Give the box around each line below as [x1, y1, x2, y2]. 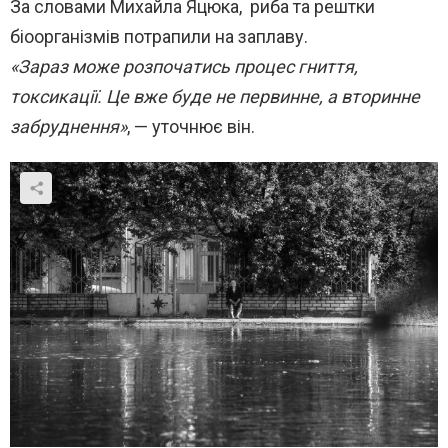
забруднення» [10, 116, 127, 138]
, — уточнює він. [127, 116, 255, 138]
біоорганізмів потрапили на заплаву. [10, 26, 308, 48]
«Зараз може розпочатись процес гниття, [10, 56, 358, 78]
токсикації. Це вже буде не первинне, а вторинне [10, 86, 420, 108]
